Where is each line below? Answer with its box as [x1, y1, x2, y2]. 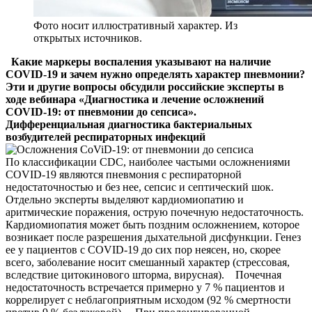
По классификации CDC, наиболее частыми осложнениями [6, 155, 290, 168]
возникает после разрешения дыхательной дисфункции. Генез [6, 231, 301, 243]
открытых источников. [33, 31, 142, 44]
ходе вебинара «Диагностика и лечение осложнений [6, 93, 264, 105]
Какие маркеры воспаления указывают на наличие [11, 55, 271, 68]
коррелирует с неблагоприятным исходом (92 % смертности [6, 293, 291, 306]
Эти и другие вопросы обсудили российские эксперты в [6, 80, 284, 93]
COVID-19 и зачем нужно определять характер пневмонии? [6, 68, 305, 80]
